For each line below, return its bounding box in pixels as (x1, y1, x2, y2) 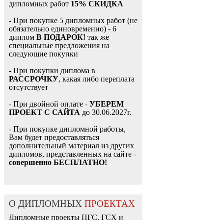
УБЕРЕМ (89, 100, 124, 109)
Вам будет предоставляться (9, 133, 99, 142)
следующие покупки (9, 50, 78, 58)
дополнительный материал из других (9, 141, 134, 150)
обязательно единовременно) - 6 (9, 25, 116, 33)
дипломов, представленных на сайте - (9, 150, 136, 159)
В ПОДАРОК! (36, 33, 85, 42)
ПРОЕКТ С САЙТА (9, 108, 80, 117)
